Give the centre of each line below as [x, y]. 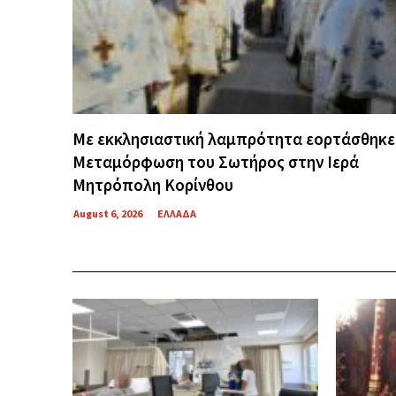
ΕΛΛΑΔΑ [177, 213]
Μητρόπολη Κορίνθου [153, 184]
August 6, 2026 [108, 213]
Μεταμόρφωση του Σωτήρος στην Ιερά [216, 161]
